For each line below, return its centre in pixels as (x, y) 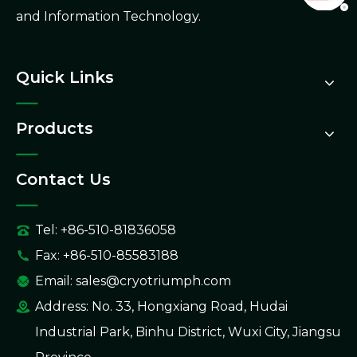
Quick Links (65, 78)
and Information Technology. (110, 17)
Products (55, 129)
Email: (55, 281)
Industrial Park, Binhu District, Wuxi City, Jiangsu (188, 332)
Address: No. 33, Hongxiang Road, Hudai (161, 307)
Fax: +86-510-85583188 (107, 256)
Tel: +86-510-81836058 (106, 230)
